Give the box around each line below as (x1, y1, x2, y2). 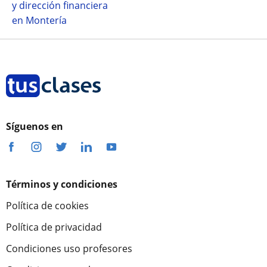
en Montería (12, 13, 67, 27)
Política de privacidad (6, 220, 102, 234)
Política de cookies (6, 198, 89, 212)
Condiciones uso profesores (6, 241, 132, 255)
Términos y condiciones (6, 177, 117, 191)
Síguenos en (6, 119, 63, 133)
